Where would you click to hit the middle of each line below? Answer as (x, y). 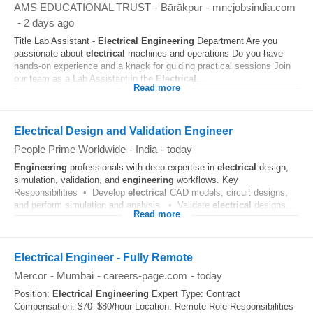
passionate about (50, 53)
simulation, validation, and (68, 180)
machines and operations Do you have (204, 53)
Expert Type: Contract (195, 294)
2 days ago (49, 23)
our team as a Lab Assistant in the (85, 79)
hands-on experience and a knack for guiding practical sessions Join (152, 66)
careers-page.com (145, 276)
